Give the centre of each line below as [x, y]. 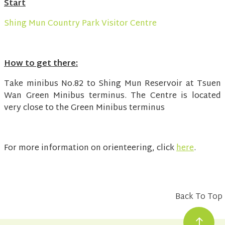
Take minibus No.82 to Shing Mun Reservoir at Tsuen [113, 84]
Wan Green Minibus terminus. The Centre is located [113, 96]
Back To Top [199, 197]
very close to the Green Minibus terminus [84, 108]
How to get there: [41, 64]
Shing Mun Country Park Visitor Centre [80, 24]
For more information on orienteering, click [90, 149]
